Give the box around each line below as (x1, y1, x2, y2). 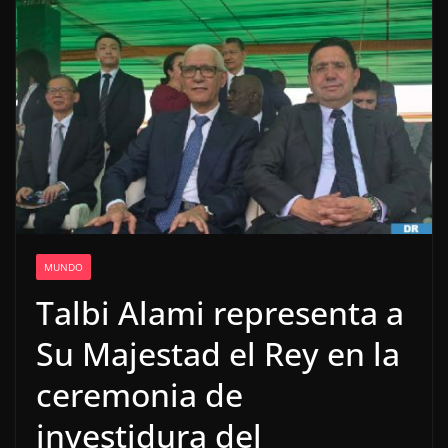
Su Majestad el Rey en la (36, 331, 400, 375)
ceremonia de (36, 372, 243, 416)
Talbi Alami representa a (36, 290, 404, 334)
